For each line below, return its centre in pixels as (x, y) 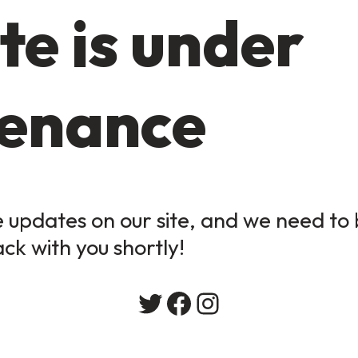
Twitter (176, 302)
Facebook (220, 302)
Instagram (250, 302)
